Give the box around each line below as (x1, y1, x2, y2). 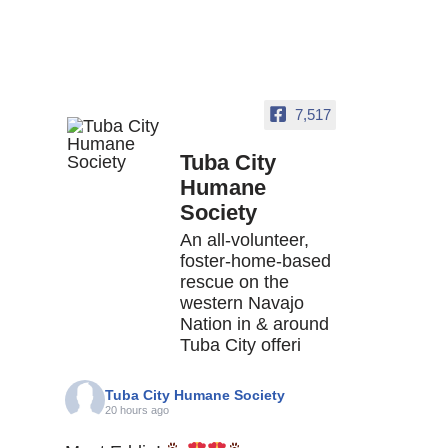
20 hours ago (105, 403, 169, 416)
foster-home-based (180, 251, 331, 272)
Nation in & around (180, 314, 329, 335)
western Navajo (180, 293, 304, 314)
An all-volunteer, (180, 230, 309, 251)
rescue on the (180, 272, 289, 293)
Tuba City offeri (180, 335, 301, 356)
